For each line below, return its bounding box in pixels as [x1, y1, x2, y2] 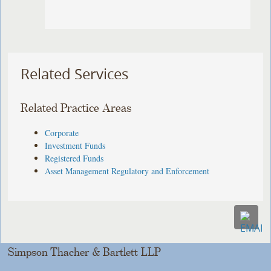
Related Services [21, 64, 129, 84]
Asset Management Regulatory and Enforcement [45, 165, 210, 177]
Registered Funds [45, 152, 104, 164]
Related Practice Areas [21, 102, 132, 115]
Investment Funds [45, 139, 106, 151]
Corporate [45, 126, 79, 139]
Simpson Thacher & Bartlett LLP [8, 246, 162, 258]
